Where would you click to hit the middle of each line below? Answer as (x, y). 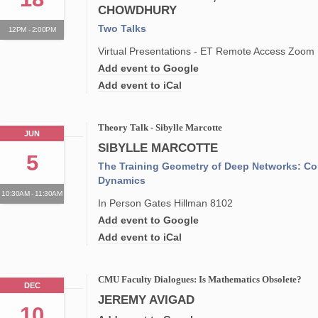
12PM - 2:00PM (32, 30)
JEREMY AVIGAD (147, 300)
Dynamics (122, 180)
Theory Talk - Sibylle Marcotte (160, 128)
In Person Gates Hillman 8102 (166, 203)
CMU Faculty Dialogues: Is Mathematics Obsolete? (200, 280)
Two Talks (122, 28)
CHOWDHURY (138, 10)
